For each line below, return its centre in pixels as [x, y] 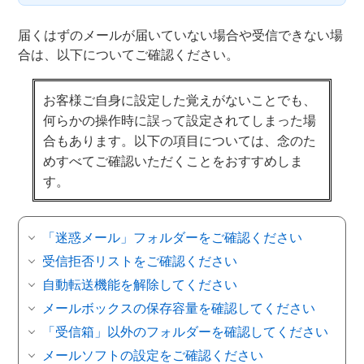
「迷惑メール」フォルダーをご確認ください [172, 237]
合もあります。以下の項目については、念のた [180, 140]
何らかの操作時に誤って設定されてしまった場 [180, 120]
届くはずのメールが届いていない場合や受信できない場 [180, 35]
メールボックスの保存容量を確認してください [179, 308]
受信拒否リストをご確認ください [140, 260]
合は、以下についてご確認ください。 [128, 54]
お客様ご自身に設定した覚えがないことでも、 [180, 100]
